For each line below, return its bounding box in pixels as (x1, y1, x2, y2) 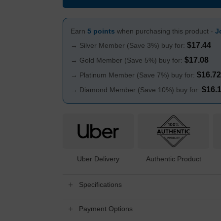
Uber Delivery (77, 154, 120, 163)
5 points (87, 27, 115, 36)
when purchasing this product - (114, 27, 215, 36)
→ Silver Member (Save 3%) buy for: (70, 41, 187, 50)
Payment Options (79, 205, 133, 213)
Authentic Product (146, 154, 201, 163)
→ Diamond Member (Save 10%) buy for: (70, 86, 202, 94)
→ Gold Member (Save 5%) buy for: (70, 56, 184, 65)
